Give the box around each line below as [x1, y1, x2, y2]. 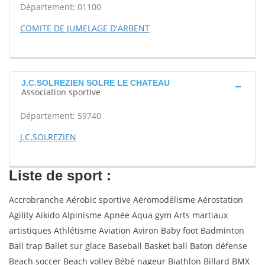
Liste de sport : [9, 167, 111, 183]
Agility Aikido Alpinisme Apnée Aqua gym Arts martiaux [9, 209, 228, 221]
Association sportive [21, 86, 101, 98]
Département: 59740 [20, 110, 101, 121]
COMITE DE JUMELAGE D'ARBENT [20, 22, 150, 34]
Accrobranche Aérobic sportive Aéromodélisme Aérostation [9, 194, 243, 205]
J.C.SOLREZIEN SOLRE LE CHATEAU [21, 78, 170, 88]
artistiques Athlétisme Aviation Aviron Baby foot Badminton [9, 225, 244, 236]
